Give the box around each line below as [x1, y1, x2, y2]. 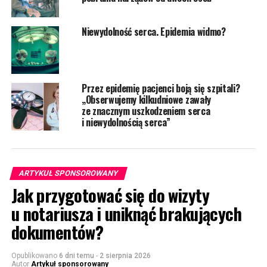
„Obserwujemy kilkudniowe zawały [81, 92, 211, 107]
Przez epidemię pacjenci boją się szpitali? [81, 80, 240, 95]
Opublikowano [11, 251, 57, 260]
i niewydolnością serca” [81, 114, 170, 129]
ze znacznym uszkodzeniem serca [81, 103, 210, 118]
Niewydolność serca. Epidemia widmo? [81, 24, 226, 39]
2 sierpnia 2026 [99, 251, 151, 260]
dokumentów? [11, 219, 104, 244]
